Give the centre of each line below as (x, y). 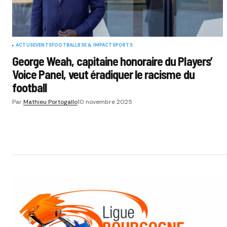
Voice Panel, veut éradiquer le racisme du (103, 74)
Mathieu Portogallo (50, 102)
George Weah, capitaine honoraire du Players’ (112, 61)
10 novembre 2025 (105, 102)
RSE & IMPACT (95, 45)
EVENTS (42, 45)
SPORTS (122, 45)
